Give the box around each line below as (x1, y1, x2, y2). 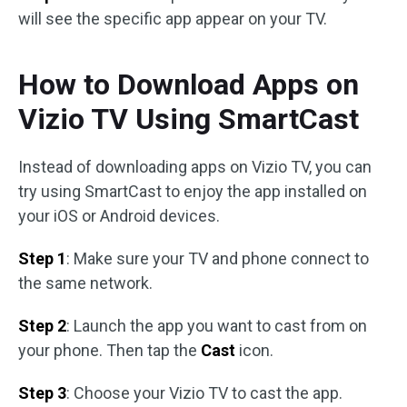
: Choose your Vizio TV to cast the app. (66, 383, 342, 402)
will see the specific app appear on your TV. (18, 9, 327, 28)
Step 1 (18, 249, 66, 268)
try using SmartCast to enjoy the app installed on (18, 182, 367, 201)
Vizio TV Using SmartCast (18, 102, 359, 136)
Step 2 (18, 316, 66, 335)
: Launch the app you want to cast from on (66, 316, 367, 335)
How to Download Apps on (18, 67, 359, 102)
